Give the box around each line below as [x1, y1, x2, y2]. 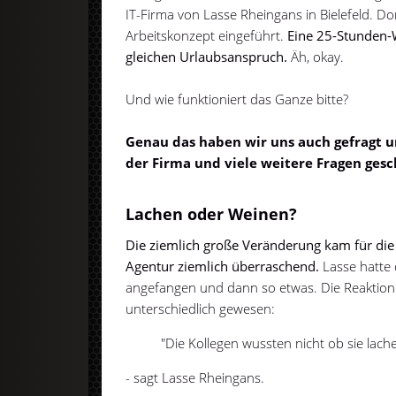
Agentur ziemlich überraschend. [126, 256, 320, 275]
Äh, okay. [287, 48, 345, 66]
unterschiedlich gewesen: [126, 299, 276, 317]
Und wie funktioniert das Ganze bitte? [126, 90, 349, 109]
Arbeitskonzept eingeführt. [126, 27, 288, 45]
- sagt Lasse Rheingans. [126, 368, 265, 386]
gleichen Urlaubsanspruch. [126, 48, 288, 66]
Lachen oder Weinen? [126, 202, 298, 225]
